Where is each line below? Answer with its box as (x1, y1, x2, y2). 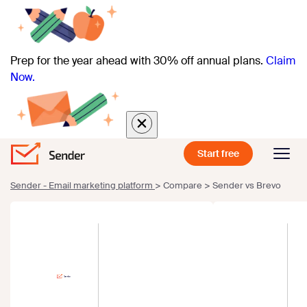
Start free (197, 147, 239, 160)
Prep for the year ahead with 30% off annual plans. (10, 53, 263, 69)
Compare (163, 180, 202, 192)
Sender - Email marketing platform (10, 180, 155, 192)
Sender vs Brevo (212, 180, 281, 192)
